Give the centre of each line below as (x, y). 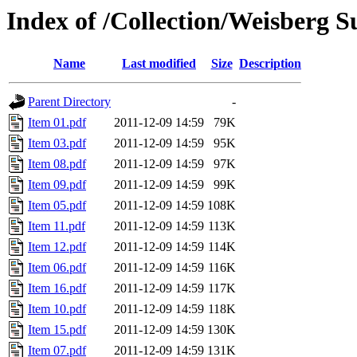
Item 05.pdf (57, 206)
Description (270, 64)
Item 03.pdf (57, 143)
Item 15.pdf (57, 330)
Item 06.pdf (57, 268)
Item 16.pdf (57, 288)
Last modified (159, 64)
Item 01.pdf (57, 123)
